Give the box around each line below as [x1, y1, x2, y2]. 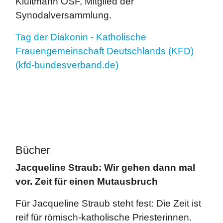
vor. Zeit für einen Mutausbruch [15, 176, 158, 187]
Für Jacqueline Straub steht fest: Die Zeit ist [15, 198, 201, 209]
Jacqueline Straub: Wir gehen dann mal [15, 162, 195, 173]
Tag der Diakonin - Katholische [15, 32, 146, 42]
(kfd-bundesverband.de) [15, 60, 118, 70]
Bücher [15, 144, 50, 156]
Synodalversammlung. [15, 10, 111, 20]
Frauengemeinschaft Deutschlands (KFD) [15, 46, 194, 56]
